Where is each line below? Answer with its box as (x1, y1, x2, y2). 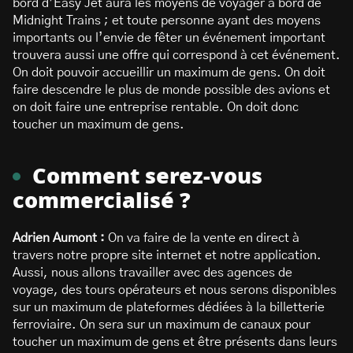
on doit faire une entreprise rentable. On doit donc (13, 101, 299, 113)
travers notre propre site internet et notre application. (13, 249, 321, 262)
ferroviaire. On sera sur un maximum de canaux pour (13, 318, 310, 331)
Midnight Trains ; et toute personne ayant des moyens (13, 14, 321, 27)
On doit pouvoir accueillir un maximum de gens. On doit (13, 66, 325, 79)
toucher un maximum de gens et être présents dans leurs (13, 336, 337, 348)
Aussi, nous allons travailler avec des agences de (13, 266, 292, 279)
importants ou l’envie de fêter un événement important (13, 32, 325, 44)
